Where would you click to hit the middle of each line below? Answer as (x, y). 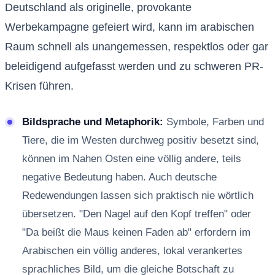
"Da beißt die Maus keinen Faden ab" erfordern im (136, 233)
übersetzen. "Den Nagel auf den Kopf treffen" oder (137, 214)
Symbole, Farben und (214, 122)
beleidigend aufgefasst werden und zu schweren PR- (134, 67)
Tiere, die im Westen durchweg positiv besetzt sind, (141, 141)
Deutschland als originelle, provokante (98, 8)
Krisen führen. (39, 86)
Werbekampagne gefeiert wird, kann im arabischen (130, 27)
